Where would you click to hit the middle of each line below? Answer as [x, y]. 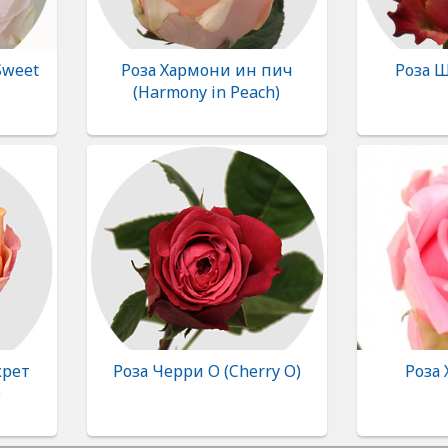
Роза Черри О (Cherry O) [206, 371]
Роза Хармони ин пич [206, 70]
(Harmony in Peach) [206, 92]
